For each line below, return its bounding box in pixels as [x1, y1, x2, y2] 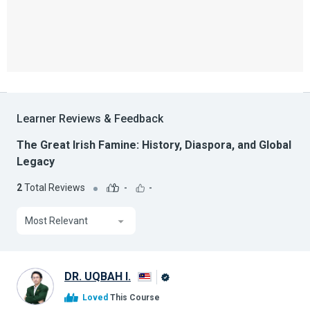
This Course [108, 293, 160, 303]
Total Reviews [22, 181, 85, 193]
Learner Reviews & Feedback [17, 112, 163, 126]
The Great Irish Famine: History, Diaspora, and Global [17, 138, 291, 152]
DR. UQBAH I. [64, 270, 131, 284]
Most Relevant [25, 215, 88, 227]
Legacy [17, 155, 55, 169]
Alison [161, 287, 186, 298]
